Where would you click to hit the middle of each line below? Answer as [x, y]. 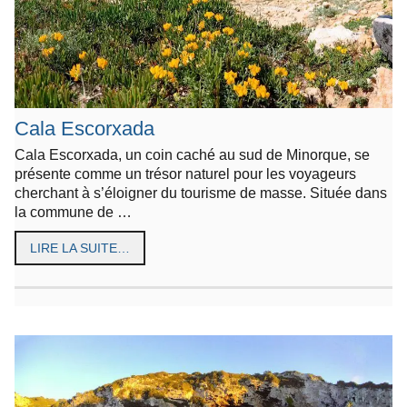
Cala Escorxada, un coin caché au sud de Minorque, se [192, 154]
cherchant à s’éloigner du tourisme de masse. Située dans [201, 192]
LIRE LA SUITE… [80, 248]
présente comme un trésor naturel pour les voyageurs [185, 173]
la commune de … [73, 211]
